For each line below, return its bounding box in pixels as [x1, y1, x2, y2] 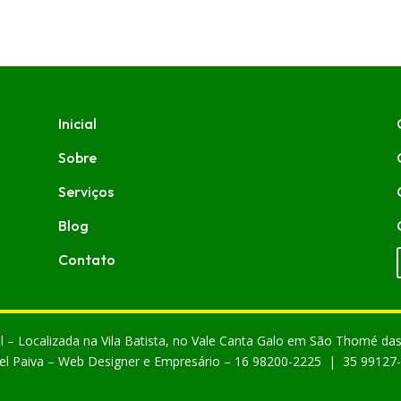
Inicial [57, 115, 97, 132]
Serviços [57, 183, 114, 200]
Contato [57, 251, 115, 269]
